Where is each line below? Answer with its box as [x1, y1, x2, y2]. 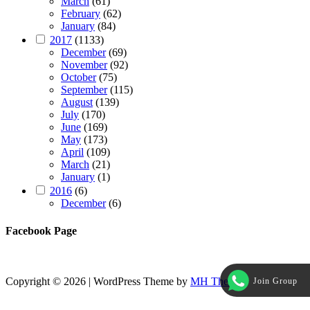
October [61, 71, 96, 84]
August [61, 96, 93, 109]
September [61, 84, 107, 96]
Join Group [253, 276, 298, 286]
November [61, 59, 107, 71]
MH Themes [190, 275, 246, 287]
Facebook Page [6, 224, 77, 237]
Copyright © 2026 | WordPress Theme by [6, 275, 190, 287]
